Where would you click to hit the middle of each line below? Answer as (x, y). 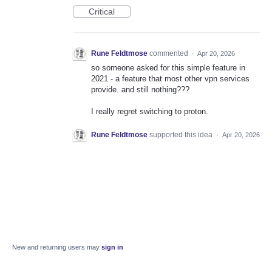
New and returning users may (57, 247)
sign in (112, 247)
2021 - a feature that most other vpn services (170, 79)
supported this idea (182, 134)
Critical (102, 12)
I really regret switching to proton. (150, 112)
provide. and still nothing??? (140, 90)
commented (170, 54)
